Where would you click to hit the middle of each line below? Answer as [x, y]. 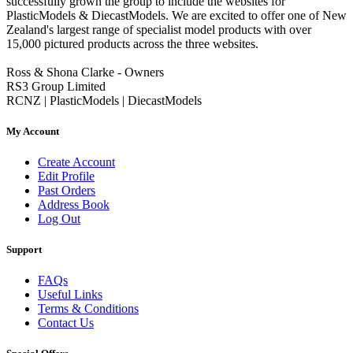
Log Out [59, 218]
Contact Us [66, 323]
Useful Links [70, 295]
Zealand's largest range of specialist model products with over [159, 29]
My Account [33, 131]
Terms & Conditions [88, 309]
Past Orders [67, 190]
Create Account [76, 162]
